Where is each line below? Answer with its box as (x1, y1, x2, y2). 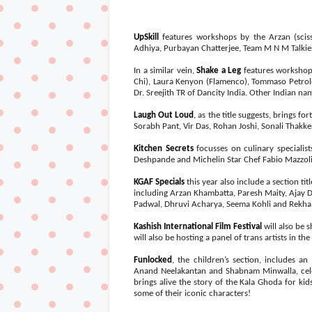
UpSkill (134, 33, 159, 42)
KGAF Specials (134, 178, 187, 187)
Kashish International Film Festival (134, 222, 262, 231)
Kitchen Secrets (134, 144, 194, 153)
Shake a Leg (196, 66, 242, 75)
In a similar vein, (134, 66, 197, 75)
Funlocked (134, 256, 172, 265)
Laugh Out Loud (134, 111, 194, 120)
